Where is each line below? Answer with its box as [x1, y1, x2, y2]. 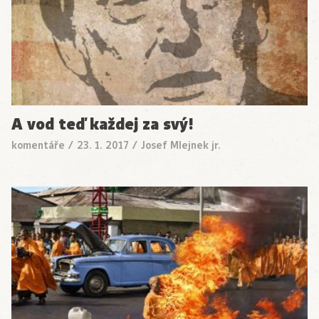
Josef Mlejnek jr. [141, 137, 221, 152]
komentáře [11, 137, 65, 152]
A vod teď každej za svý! [11, 113, 194, 135]
